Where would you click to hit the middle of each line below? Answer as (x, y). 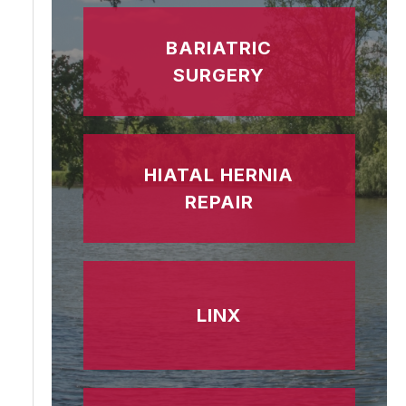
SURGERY (219, 76)
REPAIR (219, 203)
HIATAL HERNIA (219, 175)
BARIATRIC (219, 48)
